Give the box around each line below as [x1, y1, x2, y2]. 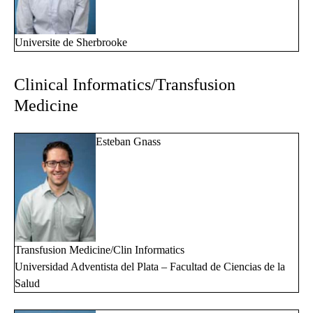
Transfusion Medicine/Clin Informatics [15, 243, 184, 256]
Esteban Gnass [96, 135, 161, 147]
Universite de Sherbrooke [15, 36, 127, 48]
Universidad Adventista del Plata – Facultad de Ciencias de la [15, 260, 285, 272]
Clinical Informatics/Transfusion [14, 75, 235, 94]
